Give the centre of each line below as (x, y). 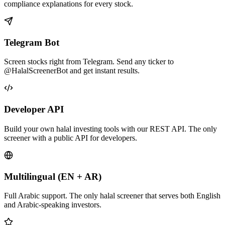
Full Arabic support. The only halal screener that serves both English (112, 196)
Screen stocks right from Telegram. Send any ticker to (89, 62)
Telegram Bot (32, 42)
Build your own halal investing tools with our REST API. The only (110, 129)
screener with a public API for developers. (71, 138)
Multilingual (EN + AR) (53, 176)
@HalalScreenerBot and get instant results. (72, 71)
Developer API (34, 109)
